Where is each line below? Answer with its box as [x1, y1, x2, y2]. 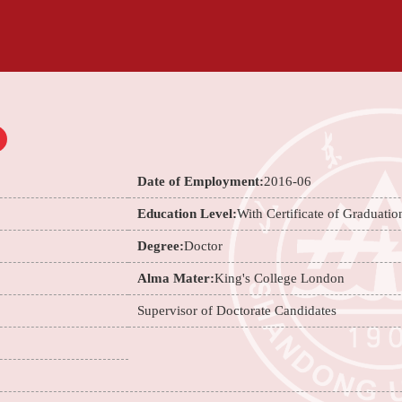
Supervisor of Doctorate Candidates [137, 303, 337, 318]
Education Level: [137, 206, 238, 221]
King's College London [214, 271, 345, 285]
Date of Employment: [137, 174, 265, 188]
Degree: [137, 239, 185, 253]
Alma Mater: [137, 271, 215, 285]
